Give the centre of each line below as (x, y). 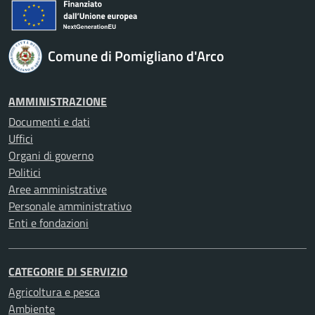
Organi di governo (51, 155)
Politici (25, 172)
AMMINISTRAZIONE (58, 101)
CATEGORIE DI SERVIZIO (68, 271)
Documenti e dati (49, 122)
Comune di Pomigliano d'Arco (136, 56)
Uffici (21, 139)
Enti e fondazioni (49, 223)
